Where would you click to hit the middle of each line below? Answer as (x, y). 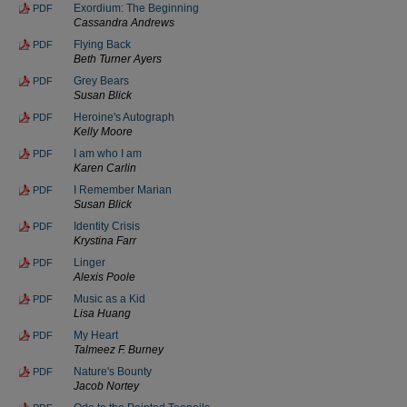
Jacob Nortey (106, 386)
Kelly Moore (103, 131)
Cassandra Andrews (124, 22)
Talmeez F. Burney (119, 349)
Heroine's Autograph (124, 117)
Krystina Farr (105, 240)
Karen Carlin (105, 168)
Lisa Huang (102, 313)
